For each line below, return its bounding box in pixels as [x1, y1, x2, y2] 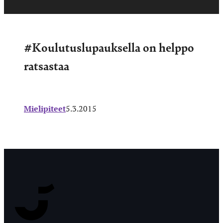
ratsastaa [24, 56, 69, 74]
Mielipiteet [24, 103, 66, 114]
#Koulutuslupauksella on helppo [24, 38, 194, 55]
